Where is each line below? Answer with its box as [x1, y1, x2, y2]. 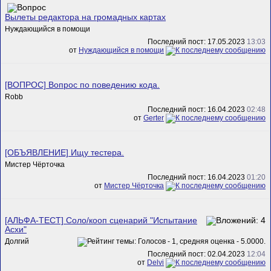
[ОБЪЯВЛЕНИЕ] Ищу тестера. [5, 148, 124, 157]
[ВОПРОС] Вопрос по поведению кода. [5, 80, 160, 90]
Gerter [143, 114, 164, 123]
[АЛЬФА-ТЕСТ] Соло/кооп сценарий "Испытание [5, 215, 197, 225]
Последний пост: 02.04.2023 [148, 250, 247, 259]
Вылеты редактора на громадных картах [5, 12, 166, 22]
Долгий [5, 237, 29, 246]
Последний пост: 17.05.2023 [148, 38, 247, 47]
